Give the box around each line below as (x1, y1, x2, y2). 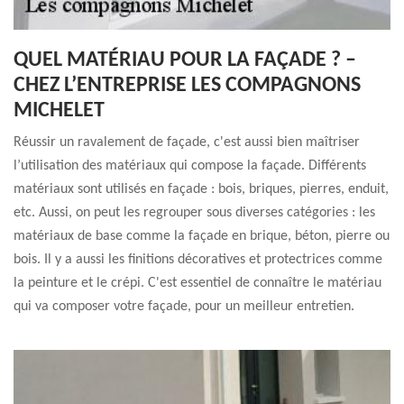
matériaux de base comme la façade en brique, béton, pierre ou (14, 229, 390, 243)
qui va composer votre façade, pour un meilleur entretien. (14, 299, 354, 314)
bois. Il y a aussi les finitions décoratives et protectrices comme (14, 252, 382, 267)
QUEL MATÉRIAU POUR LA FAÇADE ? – (14, 50, 356, 71)
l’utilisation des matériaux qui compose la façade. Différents (14, 159, 366, 173)
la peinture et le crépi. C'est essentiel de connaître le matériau (14, 276, 381, 290)
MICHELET (14, 100, 105, 122)
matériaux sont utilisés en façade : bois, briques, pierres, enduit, (14, 182, 389, 197)
